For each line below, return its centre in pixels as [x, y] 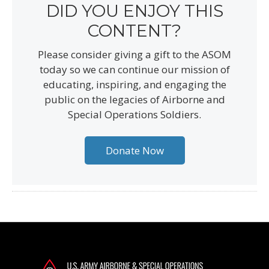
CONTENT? [134, 30]
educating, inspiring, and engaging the [134, 84]
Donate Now [134, 150]
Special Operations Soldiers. [134, 114]
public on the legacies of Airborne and [134, 99]
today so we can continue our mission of [134, 69]
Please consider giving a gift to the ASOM [134, 54]
